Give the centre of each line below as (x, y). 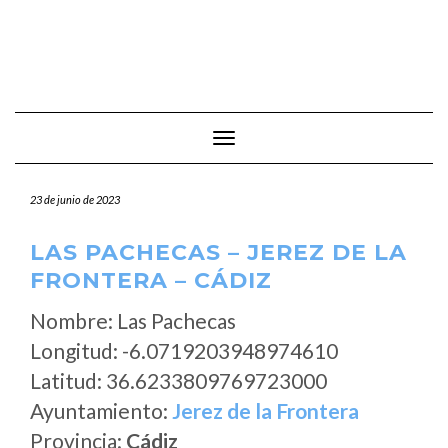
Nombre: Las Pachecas (133, 320)
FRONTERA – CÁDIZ (151, 280)
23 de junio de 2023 (75, 199)
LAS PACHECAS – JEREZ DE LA (218, 252)
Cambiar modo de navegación (314, 139)
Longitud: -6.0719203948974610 (184, 350)
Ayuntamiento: (101, 410)
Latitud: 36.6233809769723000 (178, 380)
